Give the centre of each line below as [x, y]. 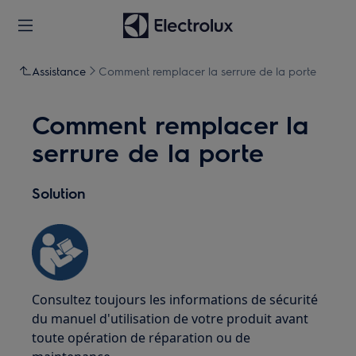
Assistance [59, 71]
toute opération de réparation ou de [141, 338]
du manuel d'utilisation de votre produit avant [170, 319]
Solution [59, 193]
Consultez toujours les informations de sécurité [175, 300]
